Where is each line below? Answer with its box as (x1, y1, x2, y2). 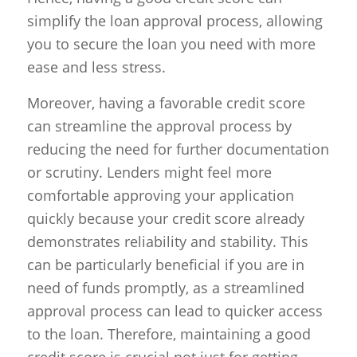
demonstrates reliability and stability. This (26, 231, 308, 251)
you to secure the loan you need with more (26, 34, 316, 54)
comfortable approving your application (26, 185, 294, 205)
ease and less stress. (26, 57, 166, 77)
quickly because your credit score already (26, 208, 304, 228)
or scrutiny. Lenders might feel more (26, 162, 272, 182)
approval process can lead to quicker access (26, 300, 323, 320)
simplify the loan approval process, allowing (26, 11, 323, 31)
